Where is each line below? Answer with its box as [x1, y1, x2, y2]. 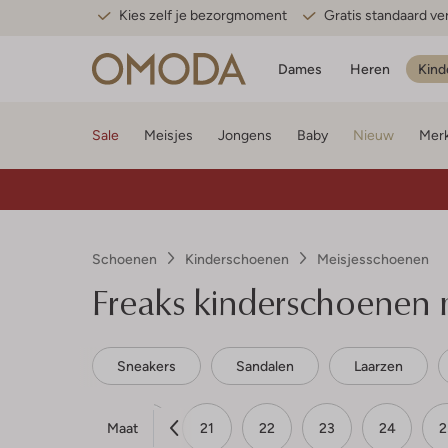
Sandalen [236, 358, 294, 374]
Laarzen [354, 358, 403, 374]
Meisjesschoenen [317, 251, 429, 267]
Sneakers [117, 358, 176, 374]
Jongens [218, 127, 272, 143]
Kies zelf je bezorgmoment [119, 7, 287, 23]
